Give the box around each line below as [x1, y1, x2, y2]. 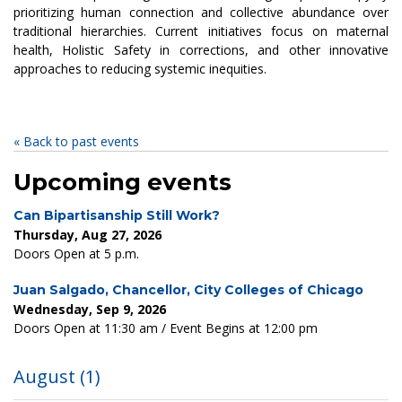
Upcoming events [13, 168, 232, 197]
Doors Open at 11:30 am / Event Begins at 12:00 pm [13, 319, 318, 336]
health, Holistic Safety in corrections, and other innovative [13, 40, 389, 58]
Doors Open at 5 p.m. [13, 245, 139, 263]
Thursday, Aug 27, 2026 [13, 226, 162, 244]
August [13, 364, 80, 389]
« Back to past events [13, 133, 139, 151]
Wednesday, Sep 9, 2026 [13, 300, 166, 318]
